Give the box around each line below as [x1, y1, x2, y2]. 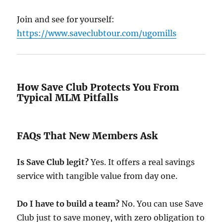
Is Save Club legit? [17, 157, 89, 167]
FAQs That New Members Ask [17, 130, 158, 142]
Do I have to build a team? [17, 199, 120, 209]
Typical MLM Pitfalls [17, 92, 119, 104]
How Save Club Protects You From [17, 81, 179, 93]
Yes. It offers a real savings [89, 157, 195, 167]
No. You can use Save [119, 199, 204, 209]
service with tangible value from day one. [17, 171, 178, 181]
